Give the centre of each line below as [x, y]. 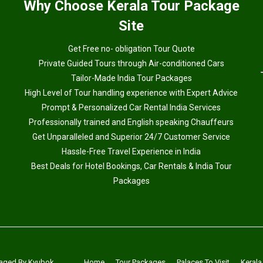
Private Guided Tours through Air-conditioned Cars [131, 64]
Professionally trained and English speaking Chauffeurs [131, 122]
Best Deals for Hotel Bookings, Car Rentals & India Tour [131, 166]
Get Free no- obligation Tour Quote [131, 49]
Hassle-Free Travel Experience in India [131, 152]
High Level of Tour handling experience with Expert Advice [131, 93]
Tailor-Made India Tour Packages [131, 78]
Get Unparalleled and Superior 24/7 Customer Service [131, 137]
